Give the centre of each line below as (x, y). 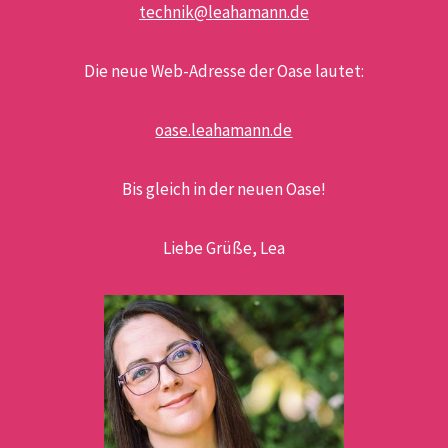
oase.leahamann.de (224, 130)
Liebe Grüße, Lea (223, 248)
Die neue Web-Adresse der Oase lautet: (223, 71)
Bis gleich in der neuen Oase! (223, 189)
